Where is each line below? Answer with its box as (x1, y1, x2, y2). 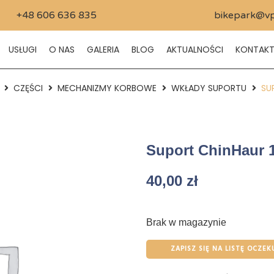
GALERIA (86, 43, 119, 56)
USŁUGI (8, 43, 37, 56)
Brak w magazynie (146, 217, 226, 228)
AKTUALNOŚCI (166, 43, 223, 56)
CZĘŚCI (13, 82, 43, 94)
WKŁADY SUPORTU (171, 82, 246, 94)
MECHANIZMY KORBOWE (57, 82, 157, 94)
